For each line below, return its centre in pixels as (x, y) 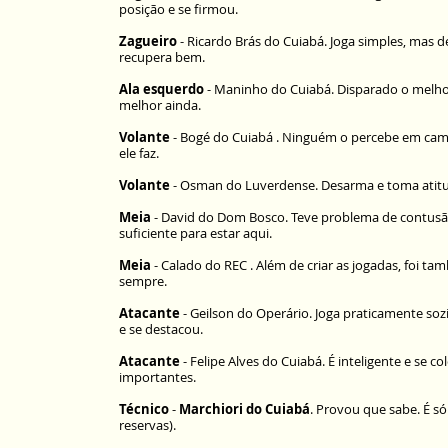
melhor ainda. (160, 105)
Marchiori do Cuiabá (244, 409)
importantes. (157, 377)
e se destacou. (161, 329)
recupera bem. (162, 57)
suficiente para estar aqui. (195, 233)
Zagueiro (148, 41)
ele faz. (139, 153)
